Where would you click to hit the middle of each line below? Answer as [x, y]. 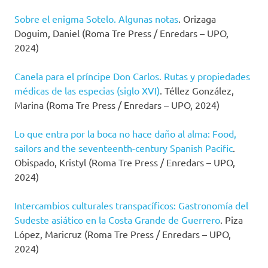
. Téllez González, [197, 90]
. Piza [232, 219]
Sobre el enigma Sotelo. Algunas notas [96, 18]
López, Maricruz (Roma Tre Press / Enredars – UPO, [123, 234]
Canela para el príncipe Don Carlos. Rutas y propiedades [132, 76]
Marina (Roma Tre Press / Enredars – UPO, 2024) [117, 104]
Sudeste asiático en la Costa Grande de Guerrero [117, 219]
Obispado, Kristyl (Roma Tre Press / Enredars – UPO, [125, 162]
